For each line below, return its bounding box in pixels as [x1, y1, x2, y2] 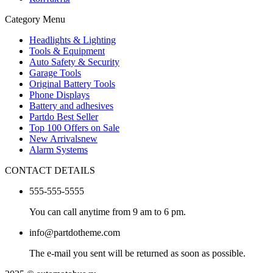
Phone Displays [29, 89, 90, 100]
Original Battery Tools [29, 78, 115, 89]
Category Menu [5, 13, 65, 24]
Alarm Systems [29, 144, 88, 155]
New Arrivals [29, 133, 81, 144]
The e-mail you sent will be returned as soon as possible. [29, 247, 246, 258]
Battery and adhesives [29, 100, 113, 111]
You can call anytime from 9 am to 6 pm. [29, 206, 186, 217]
